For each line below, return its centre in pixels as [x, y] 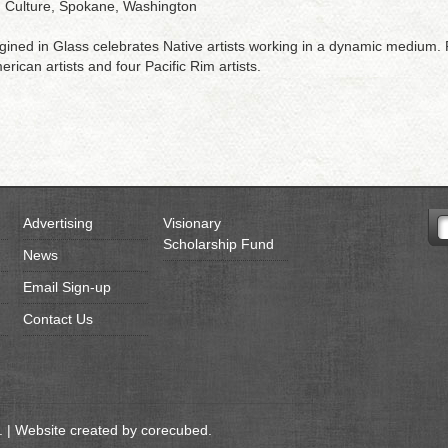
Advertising [57, 223]
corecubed [174, 430]
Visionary [191, 223]
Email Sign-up [66, 287]
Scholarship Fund [218, 244]
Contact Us [57, 319]
